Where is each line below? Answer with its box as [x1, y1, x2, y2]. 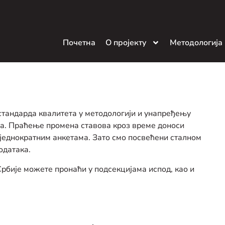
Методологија [170, 37, 222, 49]
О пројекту [105, 37, 147, 49]
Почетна [63, 37, 95, 49]
